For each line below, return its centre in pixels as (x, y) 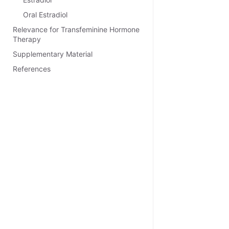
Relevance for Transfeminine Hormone (76, 29)
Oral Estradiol (45, 15)
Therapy (27, 39)
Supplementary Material (53, 54)
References (32, 69)
